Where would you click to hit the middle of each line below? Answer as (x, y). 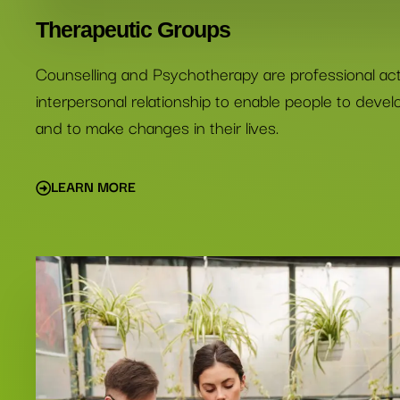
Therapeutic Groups (133, 29)
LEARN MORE (93, 186)
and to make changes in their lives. (157, 127)
